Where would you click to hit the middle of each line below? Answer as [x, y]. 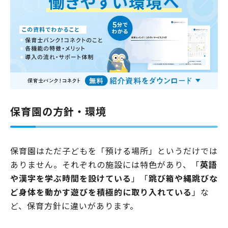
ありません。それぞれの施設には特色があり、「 [105, 165]
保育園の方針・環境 [58, 111]
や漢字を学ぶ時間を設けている [71, 178]
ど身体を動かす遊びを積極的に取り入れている [101, 192]
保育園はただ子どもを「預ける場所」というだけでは [114, 151]
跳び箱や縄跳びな [183, 178]
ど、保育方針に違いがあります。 [74, 206]
